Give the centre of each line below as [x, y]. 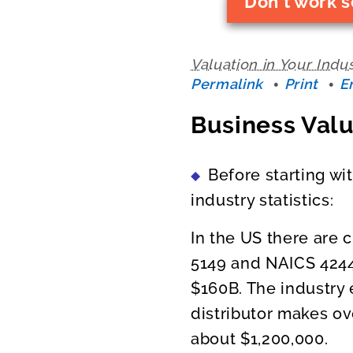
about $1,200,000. [260, 338]
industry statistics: [262, 200]
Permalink [227, 84]
